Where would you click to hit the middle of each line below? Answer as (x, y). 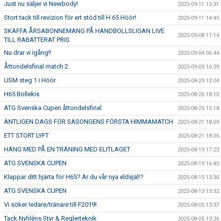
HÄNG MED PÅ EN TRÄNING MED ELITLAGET (67, 149)
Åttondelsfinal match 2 (36, 67)
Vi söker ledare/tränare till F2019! (50, 205)
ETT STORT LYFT (26, 136)
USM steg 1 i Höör (30, 80)
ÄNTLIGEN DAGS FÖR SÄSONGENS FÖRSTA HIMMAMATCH (89, 122)
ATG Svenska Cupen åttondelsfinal (53, 108)
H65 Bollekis (22, 94)
